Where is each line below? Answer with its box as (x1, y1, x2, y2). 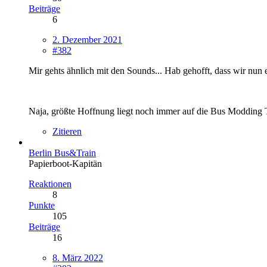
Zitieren (52, 126, 82, 136)
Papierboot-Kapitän (29, 158, 102, 169)
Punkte (29, 200, 55, 210)
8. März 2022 (52, 252, 103, 263)
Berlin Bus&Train (29, 147, 96, 158)
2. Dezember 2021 (52, 34, 122, 45)
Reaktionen (29, 178, 72, 189)
